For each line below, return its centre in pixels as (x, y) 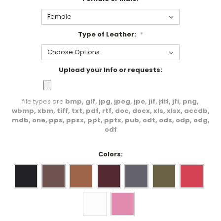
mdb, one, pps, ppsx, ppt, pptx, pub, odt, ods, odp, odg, (110, 120)
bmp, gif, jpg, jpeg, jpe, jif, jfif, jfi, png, (132, 101)
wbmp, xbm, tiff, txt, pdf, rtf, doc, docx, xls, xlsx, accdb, (110, 110)
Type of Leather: (108, 34)
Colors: (110, 154)
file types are (44, 101)
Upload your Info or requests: (110, 70)
